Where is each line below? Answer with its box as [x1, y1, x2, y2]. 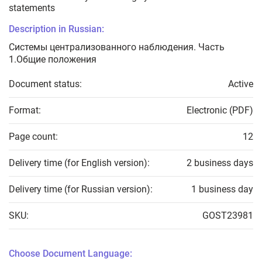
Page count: [9, 131, 58, 143]
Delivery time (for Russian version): [9, 184, 153, 195]
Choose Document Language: [9, 248, 132, 260]
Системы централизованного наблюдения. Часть [9, 42, 225, 53]
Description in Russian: [9, 23, 104, 35]
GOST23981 [202, 210, 253, 222]
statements [9, 2, 55, 14]
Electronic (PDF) [187, 105, 253, 116]
